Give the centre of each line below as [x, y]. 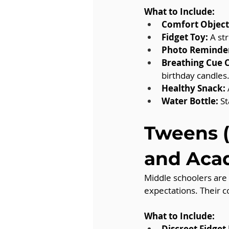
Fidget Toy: [185, 37]
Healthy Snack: [193, 88]
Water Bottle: [190, 101]
